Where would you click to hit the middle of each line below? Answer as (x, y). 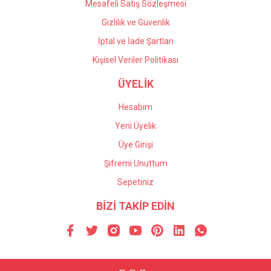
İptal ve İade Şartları (135, 41)
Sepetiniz (135, 182)
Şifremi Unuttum (135, 163)
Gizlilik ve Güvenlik (135, 22)
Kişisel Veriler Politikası (135, 60)
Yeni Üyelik (135, 126)
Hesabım (135, 107)
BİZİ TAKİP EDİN (135, 206)
